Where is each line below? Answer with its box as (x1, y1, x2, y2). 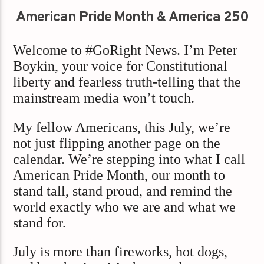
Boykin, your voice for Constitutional (13, 58, 228, 74)
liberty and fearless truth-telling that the (13, 74, 242, 90)
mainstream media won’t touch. (13, 90, 195, 106)
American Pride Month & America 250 (15, 8, 249, 27)
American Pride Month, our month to (13, 167, 226, 183)
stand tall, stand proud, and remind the (13, 183, 233, 199)
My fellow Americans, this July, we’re (13, 119, 231, 135)
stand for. (13, 214, 67, 230)
